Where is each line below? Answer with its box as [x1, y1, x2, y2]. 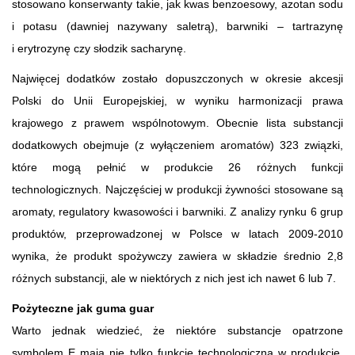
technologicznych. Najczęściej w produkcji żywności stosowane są [12, 182, 343, 196]
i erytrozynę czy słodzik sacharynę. [12, 41, 186, 55]
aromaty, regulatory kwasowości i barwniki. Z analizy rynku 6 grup [12, 204, 343, 218]
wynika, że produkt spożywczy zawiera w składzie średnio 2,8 [12, 249, 343, 262]
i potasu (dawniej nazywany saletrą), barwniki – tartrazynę [12, 19, 343, 32]
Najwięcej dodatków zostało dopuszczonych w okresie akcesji [12, 71, 343, 85]
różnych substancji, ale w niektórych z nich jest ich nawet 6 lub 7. [12, 271, 336, 284]
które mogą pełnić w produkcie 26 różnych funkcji [12, 160, 343, 174]
